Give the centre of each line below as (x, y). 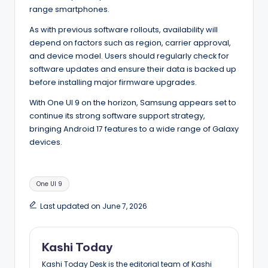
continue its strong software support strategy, (117, 115)
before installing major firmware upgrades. (113, 82)
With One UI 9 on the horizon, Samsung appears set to (133, 102)
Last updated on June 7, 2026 (93, 206)
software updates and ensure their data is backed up (133, 69)
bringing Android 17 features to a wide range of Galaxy (134, 129)
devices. (46, 142)
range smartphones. (69, 9)
